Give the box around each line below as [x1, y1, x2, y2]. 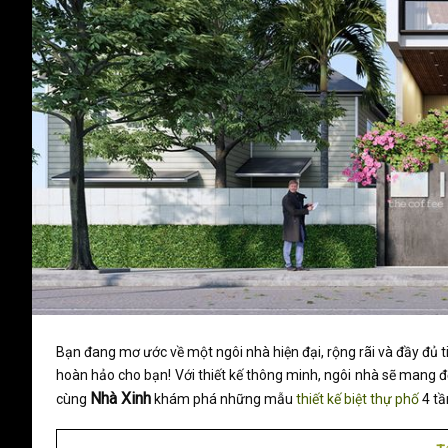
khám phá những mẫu [151, 390, 296, 407]
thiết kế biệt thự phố [296, 390, 419, 407]
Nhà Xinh [90, 388, 151, 408]
